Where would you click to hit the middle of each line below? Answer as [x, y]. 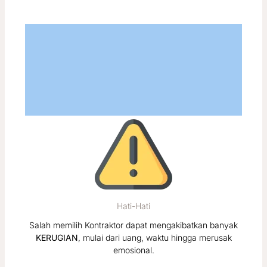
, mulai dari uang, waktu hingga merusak [155, 238]
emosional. [133, 250]
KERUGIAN [57, 238]
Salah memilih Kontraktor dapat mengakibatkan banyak [133, 225]
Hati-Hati [133, 206]
